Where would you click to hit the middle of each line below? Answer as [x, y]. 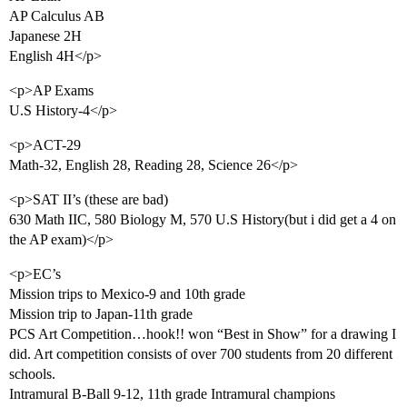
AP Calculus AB [57, 16]
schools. [32, 374]
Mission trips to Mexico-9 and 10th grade [127, 294]
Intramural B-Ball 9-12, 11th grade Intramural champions [172, 394]
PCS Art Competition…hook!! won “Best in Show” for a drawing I [203, 334]
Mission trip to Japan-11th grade [101, 314]
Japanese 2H [45, 36]
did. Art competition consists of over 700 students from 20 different [201, 354]
